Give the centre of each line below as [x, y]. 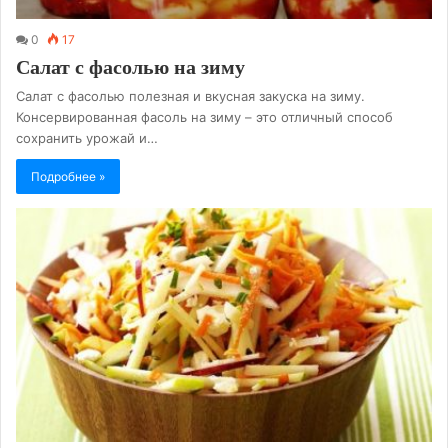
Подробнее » [68, 176]
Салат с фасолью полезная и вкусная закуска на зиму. [190, 95]
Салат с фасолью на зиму [130, 66]
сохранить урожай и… [87, 137]
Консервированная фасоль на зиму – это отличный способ [204, 116]
